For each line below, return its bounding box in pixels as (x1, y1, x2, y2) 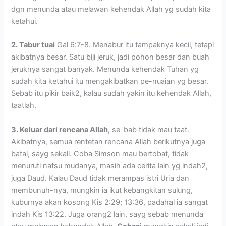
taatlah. (11, 101, 37, 110)
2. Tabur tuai (11, 40, 55, 50)
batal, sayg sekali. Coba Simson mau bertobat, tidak (11, 149, 189, 158)
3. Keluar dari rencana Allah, (11, 125, 110, 134)
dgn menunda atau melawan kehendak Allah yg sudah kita (11, 5, 211, 14)
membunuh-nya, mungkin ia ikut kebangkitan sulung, (11, 185, 193, 195)
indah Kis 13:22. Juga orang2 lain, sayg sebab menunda (11, 209, 204, 219)
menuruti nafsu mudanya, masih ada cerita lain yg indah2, (11, 161, 208, 171)
